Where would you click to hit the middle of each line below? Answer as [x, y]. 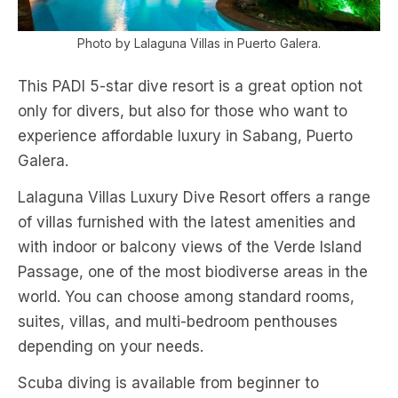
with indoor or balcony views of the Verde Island [190, 247]
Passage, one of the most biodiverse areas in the [193, 271]
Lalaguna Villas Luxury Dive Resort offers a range [194, 197]
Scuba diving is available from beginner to [168, 382]
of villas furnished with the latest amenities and [187, 222]
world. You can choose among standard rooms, [186, 296]
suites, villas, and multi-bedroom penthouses [178, 321]
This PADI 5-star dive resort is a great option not [190, 86]
